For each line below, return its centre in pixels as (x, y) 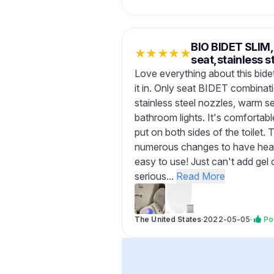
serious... (155, 176)
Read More (201, 176)
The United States (168, 219)
